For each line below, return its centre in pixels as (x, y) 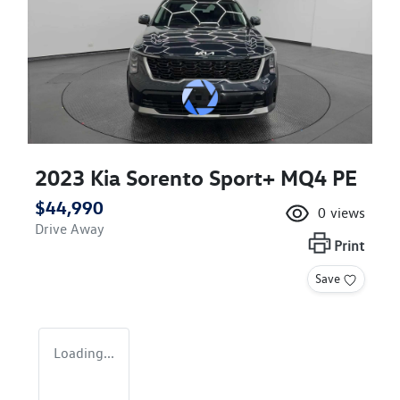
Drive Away (70, 229)
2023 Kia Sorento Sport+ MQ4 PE (196, 177)
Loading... (84, 353)
